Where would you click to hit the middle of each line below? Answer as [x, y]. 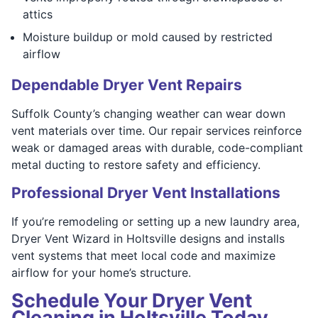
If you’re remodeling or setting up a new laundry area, [155, 221]
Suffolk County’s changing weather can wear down [148, 113]
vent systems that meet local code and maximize [143, 255]
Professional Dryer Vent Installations [146, 192]
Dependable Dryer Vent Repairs [127, 84]
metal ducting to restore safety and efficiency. [136, 164]
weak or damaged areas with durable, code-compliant [157, 147]
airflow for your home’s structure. [101, 272]
